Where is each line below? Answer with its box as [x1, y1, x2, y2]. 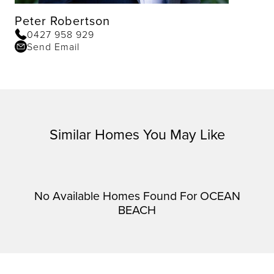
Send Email [27, 40, 80, 54]
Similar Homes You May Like [49, 124, 225, 145]
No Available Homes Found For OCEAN [34, 187, 240, 204]
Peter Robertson [15, 12, 110, 30]
